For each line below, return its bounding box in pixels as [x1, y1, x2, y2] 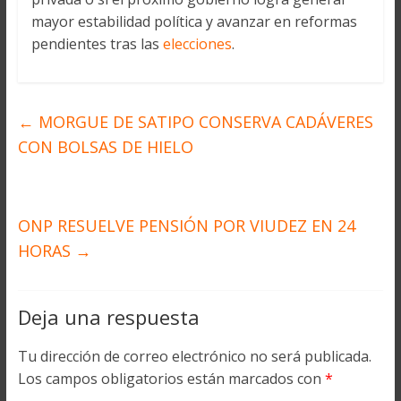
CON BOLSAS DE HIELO [17, 136, 193, 158]
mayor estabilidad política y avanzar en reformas [30, 12, 357, 31]
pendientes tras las [30, 34, 163, 54]
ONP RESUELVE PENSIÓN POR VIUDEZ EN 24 [17, 215, 355, 236]
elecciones [162, 34, 232, 54]
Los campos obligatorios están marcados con [17, 369, 325, 388]
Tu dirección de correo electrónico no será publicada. [17, 346, 371, 366]
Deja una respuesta [17, 303, 200, 330]
